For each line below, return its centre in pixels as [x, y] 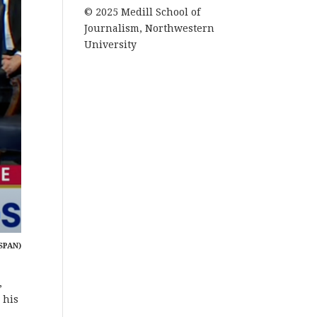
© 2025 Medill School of [143, 12]
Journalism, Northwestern [150, 28]
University [111, 45]
